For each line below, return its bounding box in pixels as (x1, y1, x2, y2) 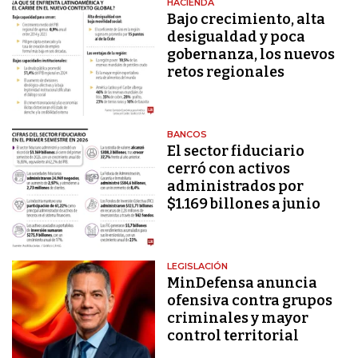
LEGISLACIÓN (167, 261, 229, 272)
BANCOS (167, 128, 208, 140)
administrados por (167, 177, 304, 195)
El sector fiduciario (167, 141, 305, 160)
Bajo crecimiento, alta (167, 10, 326, 28)
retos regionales (167, 62, 285, 81)
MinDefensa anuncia (167, 274, 318, 292)
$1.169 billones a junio (167, 194, 321, 213)
